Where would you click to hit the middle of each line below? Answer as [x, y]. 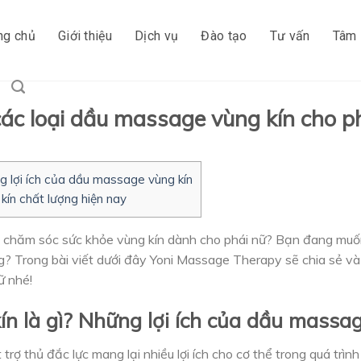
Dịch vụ [157, 36]
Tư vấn [290, 36]
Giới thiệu [85, 36]
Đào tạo [224, 36]
